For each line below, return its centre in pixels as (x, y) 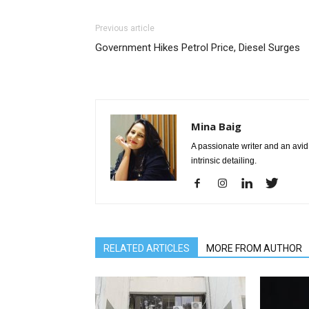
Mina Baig (216, 126)
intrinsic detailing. (224, 161)
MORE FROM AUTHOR (254, 248)
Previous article (125, 28)
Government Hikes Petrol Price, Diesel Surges (198, 48)
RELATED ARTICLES (147, 248)
